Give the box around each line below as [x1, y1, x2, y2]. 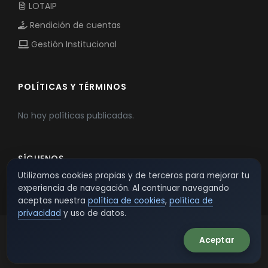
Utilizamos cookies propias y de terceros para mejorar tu [18, 170, 249, 181]
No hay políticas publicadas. [18, 109, 134, 121]
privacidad [18, 208, 61, 219]
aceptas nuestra [18, 195, 88, 206]
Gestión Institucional [29, 38, 117, 50]
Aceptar [199, 234, 234, 246]
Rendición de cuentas [28, 19, 121, 31]
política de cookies [88, 195, 165, 206]
